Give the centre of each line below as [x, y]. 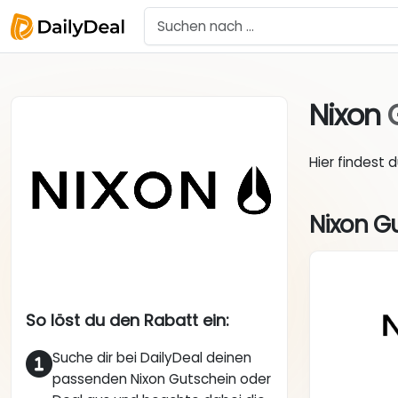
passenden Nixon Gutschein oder [162, 379]
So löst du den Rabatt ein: [127, 321]
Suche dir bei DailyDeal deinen [152, 358]
